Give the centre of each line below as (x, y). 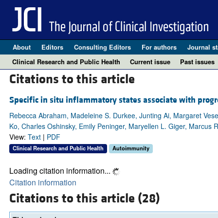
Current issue (150, 62)
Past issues (197, 62)
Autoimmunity (131, 148)
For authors (159, 47)
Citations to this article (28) (84, 199)
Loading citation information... (61, 170)
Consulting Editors (102, 47)
